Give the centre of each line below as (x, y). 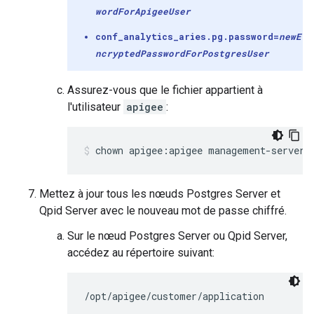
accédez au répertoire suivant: (141, 253)
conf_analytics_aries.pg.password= (187, 36)
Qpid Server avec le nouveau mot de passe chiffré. (163, 211)
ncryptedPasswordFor (149, 53)
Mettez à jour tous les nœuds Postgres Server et (160, 194)
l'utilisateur (95, 107)
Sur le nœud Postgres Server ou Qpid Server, (177, 236)
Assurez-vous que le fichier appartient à (165, 90)
